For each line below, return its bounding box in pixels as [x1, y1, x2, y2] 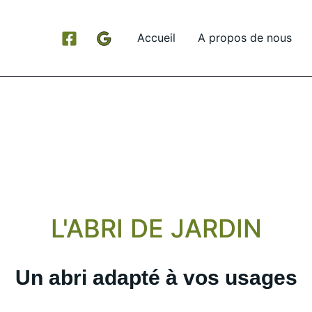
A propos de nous [198, 31, 292, 45]
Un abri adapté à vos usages [15, 265, 297, 289]
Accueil [137, 31, 175, 45]
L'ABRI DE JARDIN [50, 212, 262, 244]
